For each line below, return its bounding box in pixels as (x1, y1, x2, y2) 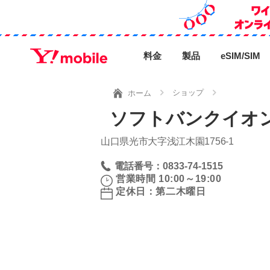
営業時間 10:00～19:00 (116, 174, 222, 184)
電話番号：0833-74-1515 (115, 161, 223, 171)
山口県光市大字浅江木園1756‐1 (101, 136, 234, 146)
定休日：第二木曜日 (116, 186, 206, 196)
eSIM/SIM (221, 51, 260, 61)
